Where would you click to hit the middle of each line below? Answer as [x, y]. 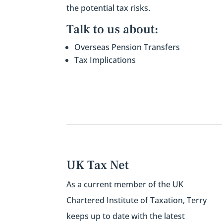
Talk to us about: [113, 29]
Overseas [93, 47]
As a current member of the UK [125, 184]
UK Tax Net [98, 165]
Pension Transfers [146, 47]
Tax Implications [105, 60]
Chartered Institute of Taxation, [127, 200]
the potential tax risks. [109, 8]
